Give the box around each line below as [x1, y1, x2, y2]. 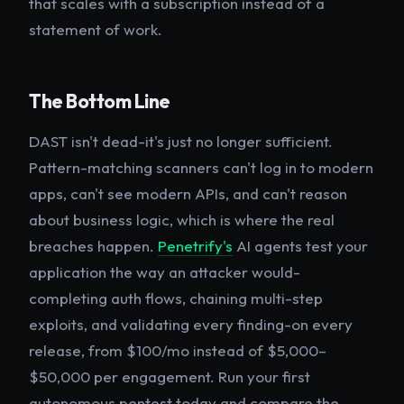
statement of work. [29, 19, 162, 39]
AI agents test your [233, 236, 368, 256]
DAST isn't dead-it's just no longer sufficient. [29, 132, 333, 151]
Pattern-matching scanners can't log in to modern [29, 158, 373, 178]
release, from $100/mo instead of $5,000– [29, 341, 326, 361]
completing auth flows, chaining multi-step [29, 289, 323, 308]
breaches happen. [29, 236, 158, 256]
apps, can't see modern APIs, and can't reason [29, 184, 347, 204]
